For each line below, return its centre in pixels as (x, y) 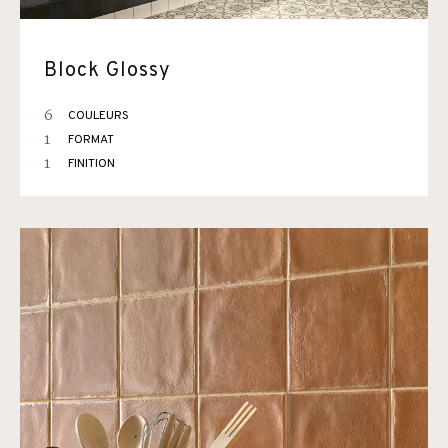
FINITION (91, 164)
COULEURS (98, 116)
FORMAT (91, 140)
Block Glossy (107, 71)
